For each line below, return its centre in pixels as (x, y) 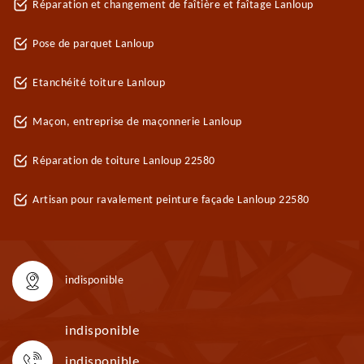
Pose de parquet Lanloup (93, 44)
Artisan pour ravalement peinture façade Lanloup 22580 (171, 200)
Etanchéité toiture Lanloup (99, 83)
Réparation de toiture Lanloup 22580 (124, 161)
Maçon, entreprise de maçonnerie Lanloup (137, 122)
